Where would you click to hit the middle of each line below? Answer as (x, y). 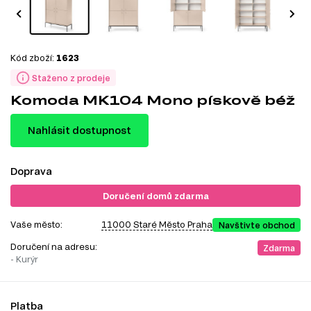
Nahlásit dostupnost (79, 130)
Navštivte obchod (257, 225)
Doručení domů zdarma (155, 195)
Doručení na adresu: (55, 246)
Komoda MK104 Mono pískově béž (153, 100)
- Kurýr (24, 259)
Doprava (31, 171)
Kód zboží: (33, 57)
